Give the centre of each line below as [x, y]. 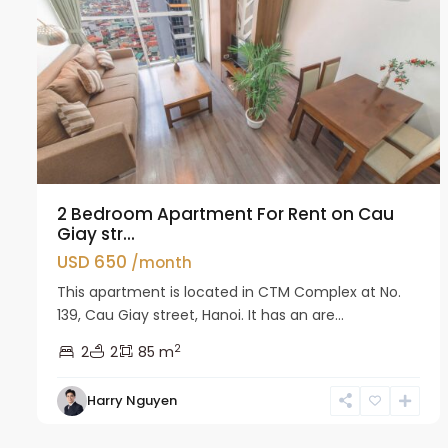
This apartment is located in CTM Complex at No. [229, 291]
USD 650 [94, 261]
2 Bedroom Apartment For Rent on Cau [225, 213]
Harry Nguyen [132, 400]
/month [161, 262]
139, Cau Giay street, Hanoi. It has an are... [200, 314]
